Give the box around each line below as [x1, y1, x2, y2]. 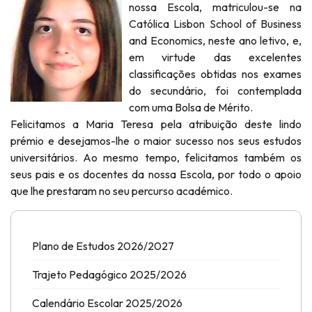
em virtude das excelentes [129, 50, 302, 64]
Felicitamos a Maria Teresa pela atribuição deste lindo [10, 117, 302, 131]
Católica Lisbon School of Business [129, 17, 302, 31]
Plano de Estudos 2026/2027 [32, 239, 174, 253]
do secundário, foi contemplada [129, 84, 302, 97]
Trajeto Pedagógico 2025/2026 [32, 267, 187, 281]
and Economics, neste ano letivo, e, [129, 33, 302, 47]
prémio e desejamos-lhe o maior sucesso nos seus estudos [10, 134, 302, 148]
